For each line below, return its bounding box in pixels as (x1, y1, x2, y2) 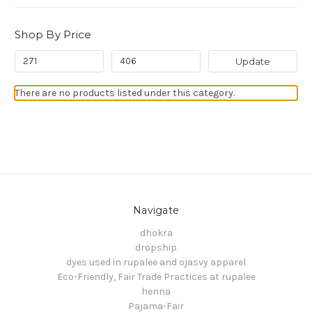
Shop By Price (15, 27, 92, 41)
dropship (135, 241, 177, 253)
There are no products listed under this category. (15, 86, 235, 99)
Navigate (133, 203, 179, 217)
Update (235, 55, 270, 67)
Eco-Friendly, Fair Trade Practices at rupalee (56, 270, 256, 283)
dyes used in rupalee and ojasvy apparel (66, 256, 246, 268)
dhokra (139, 226, 173, 239)
